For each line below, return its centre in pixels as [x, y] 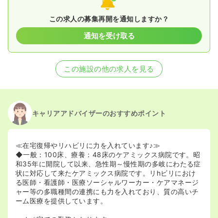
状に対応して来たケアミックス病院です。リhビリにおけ [106, 173]
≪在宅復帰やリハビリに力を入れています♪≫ [88, 145]
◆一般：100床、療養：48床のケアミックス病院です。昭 [108, 154]
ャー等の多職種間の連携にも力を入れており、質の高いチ [107, 191]
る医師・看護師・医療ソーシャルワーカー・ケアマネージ [107, 182]
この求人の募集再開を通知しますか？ [109, 19]
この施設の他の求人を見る [109, 69]
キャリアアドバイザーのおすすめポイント [99, 113]
